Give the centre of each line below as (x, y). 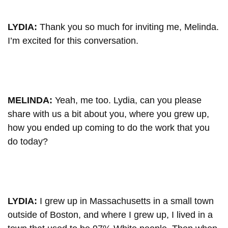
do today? (28, 141)
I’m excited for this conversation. (73, 40)
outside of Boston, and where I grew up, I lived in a (110, 215)
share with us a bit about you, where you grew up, (108, 114)
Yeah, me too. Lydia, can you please (128, 100)
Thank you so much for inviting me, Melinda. (129, 27)
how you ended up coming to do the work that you (109, 127)
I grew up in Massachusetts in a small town (127, 201)
